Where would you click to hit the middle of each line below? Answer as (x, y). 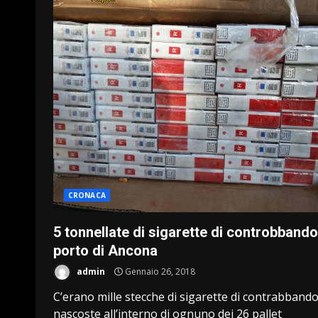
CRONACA (87, 195)
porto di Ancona (105, 251)
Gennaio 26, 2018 (159, 271)
